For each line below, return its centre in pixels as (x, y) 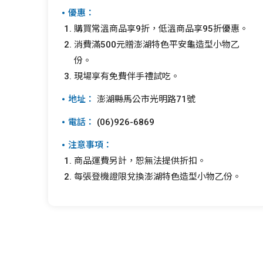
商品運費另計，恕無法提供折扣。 (140, 161)
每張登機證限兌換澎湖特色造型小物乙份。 (158, 177)
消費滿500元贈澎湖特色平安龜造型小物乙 (157, 45)
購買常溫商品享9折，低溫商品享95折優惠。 (161, 29)
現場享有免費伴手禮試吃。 (127, 76)
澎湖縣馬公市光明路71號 (145, 99)
